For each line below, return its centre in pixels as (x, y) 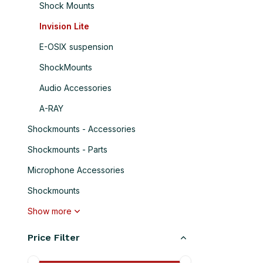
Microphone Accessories (76, 170)
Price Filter (54, 237)
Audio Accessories (75, 88)
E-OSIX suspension (76, 47)
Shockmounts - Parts (68, 149)
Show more (50, 211)
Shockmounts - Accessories (82, 129)
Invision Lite (64, 26)
